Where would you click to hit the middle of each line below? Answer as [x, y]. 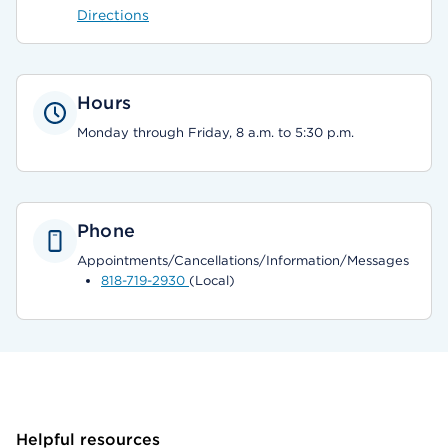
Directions [113, 15]
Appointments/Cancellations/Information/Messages [243, 260]
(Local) [212, 280]
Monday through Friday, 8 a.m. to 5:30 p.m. [215, 132]
